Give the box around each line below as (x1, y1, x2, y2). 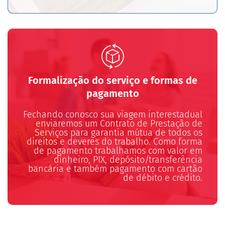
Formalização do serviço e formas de (28, 74, 197, 87)
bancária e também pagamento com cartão (28, 163, 202, 175)
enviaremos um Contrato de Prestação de (36, 118, 202, 130)
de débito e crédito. (123, 172, 202, 184)
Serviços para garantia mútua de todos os (35, 127, 202, 139)
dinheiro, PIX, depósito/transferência (54, 154, 202, 166)
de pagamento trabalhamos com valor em (34, 145, 202, 157)
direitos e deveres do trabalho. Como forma (27, 136, 202, 148)
